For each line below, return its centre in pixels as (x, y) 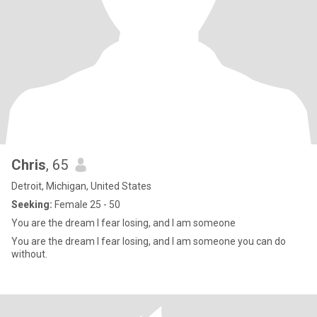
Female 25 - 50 (86, 204)
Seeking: (32, 204)
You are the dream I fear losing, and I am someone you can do (149, 241)
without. (29, 254)
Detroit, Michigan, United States (81, 186)
